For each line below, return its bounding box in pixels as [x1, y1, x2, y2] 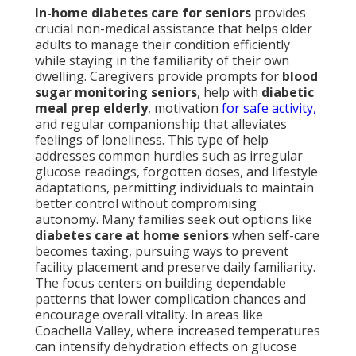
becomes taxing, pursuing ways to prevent [35, 242, 288, 261]
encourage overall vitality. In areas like [35, 306, 263, 324]
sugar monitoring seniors [35, 83, 197, 102]
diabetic [261, 83, 314, 102]
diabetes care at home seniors [35, 226, 229, 245]
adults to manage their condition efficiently [35, 36, 290, 54]
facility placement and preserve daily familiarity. [35, 258, 315, 277]
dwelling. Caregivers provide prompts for [35, 68, 282, 86]
